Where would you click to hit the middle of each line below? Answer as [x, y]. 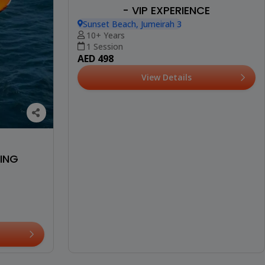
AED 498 [95, 58]
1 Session [104, 46]
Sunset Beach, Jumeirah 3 [132, 24]
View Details [166, 77]
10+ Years [105, 35]
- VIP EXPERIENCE [167, 10]
